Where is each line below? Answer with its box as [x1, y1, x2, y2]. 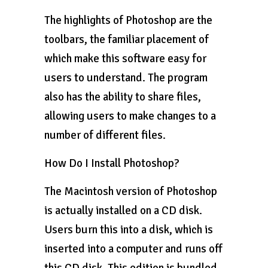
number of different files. [44, 128, 166, 142]
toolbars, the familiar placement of [44, 32, 209, 47]
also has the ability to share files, [44, 90, 201, 104]
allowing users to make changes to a [44, 109, 216, 123]
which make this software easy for [44, 51, 206, 66]
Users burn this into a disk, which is [44, 223, 213, 237]
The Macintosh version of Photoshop [44, 184, 217, 199]
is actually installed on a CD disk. [44, 203, 202, 218]
